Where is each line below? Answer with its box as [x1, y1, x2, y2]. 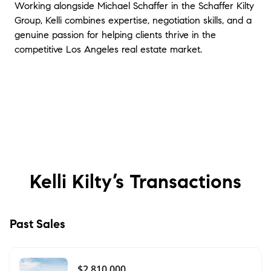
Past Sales [10, 217, 65, 232]
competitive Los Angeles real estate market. [15, 44, 202, 55]
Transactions [124, 169, 241, 194]
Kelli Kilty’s [30, 169, 124, 194]
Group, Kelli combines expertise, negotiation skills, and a [15, 15, 252, 26]
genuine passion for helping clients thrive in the [15, 29, 216, 41]
